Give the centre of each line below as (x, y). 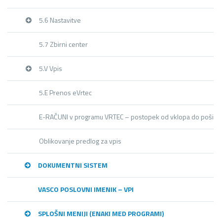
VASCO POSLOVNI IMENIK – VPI (86, 189)
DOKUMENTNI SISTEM (73, 165)
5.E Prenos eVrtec (65, 92)
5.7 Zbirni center (63, 44)
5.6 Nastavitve (60, 20)
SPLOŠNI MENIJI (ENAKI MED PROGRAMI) (101, 213)
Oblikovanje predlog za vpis (80, 141)
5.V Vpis (51, 68)
